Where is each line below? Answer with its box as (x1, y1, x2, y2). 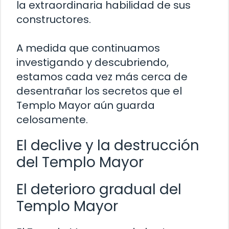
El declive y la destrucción (16, 135, 199, 155)
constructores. (16, 12, 91, 27)
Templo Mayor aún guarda (16, 98, 155, 112)
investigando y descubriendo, (16, 55, 169, 70)
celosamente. (16, 112, 88, 127)
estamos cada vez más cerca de (16, 69, 188, 84)
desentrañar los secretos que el (16, 83, 182, 98)
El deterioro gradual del (16, 179, 181, 199)
